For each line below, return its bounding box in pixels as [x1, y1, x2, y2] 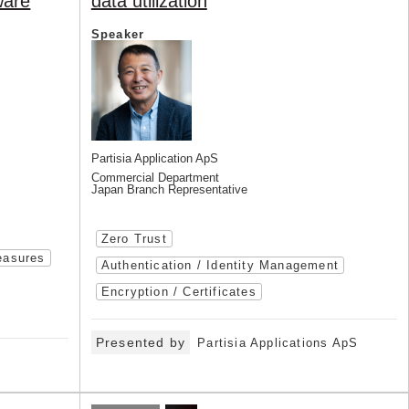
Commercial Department [90, 171, 219, 184]
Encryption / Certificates [100, 285, 257, 299]
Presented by [95, 335, 186, 350]
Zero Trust [100, 232, 167, 246]
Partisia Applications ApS [197, 336, 359, 350]
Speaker [90, 27, 145, 41]
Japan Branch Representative [90, 183, 247, 196]
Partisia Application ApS [90, 152, 218, 165]
